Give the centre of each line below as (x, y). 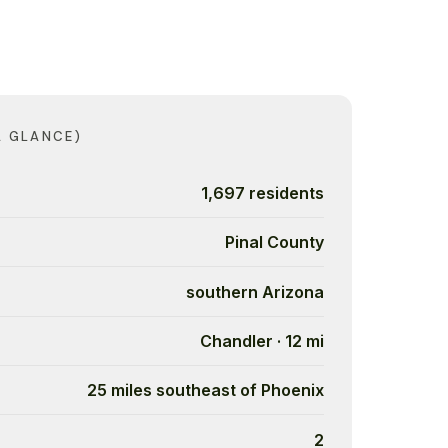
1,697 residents (262, 192)
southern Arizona (255, 291)
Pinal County (274, 242)
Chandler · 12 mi (262, 340)
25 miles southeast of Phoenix (205, 390)
